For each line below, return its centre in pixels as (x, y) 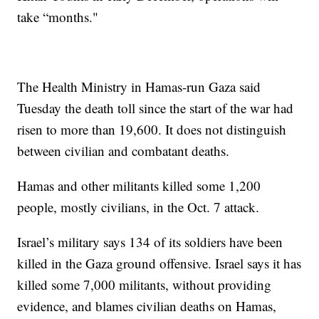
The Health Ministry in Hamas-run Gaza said (139, 87)
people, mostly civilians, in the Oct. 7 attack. (138, 207)
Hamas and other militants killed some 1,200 (139, 186)
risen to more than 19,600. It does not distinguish (152, 130)
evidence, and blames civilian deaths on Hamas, (147, 306)
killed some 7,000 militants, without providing (145, 285)
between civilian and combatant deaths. (124, 151)
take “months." (58, 17)
